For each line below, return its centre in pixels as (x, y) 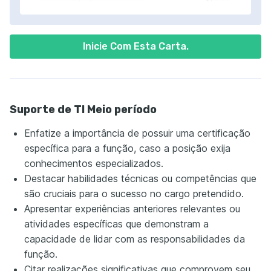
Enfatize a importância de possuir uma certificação (137, 133)
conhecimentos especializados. (94, 164)
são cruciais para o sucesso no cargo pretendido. (134, 194)
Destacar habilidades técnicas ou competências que (140, 179)
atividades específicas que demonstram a (116, 224)
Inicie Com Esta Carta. (135, 47)
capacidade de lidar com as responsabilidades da (135, 239)
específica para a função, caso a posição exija (127, 149)
